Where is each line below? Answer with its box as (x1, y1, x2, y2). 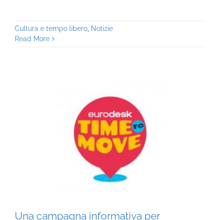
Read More (14, 34, 50, 43)
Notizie (90, 24, 113, 32)
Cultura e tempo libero (14, 24, 87, 32)
